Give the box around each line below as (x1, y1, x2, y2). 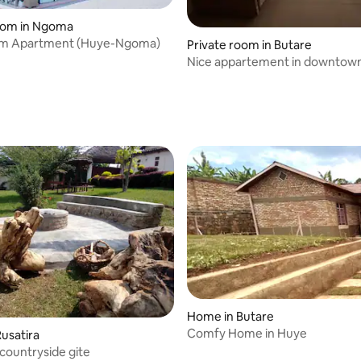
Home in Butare (187, 308, 274, 324)
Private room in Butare (187, 37, 312, 53)
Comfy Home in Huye (187, 325, 307, 341)
